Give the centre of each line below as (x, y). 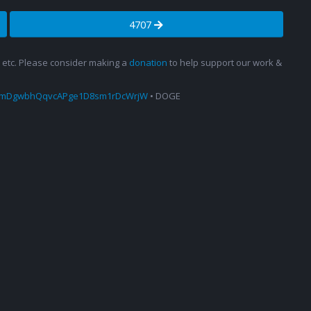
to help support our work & (225, 63)
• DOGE (164, 96)
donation (148, 63)
